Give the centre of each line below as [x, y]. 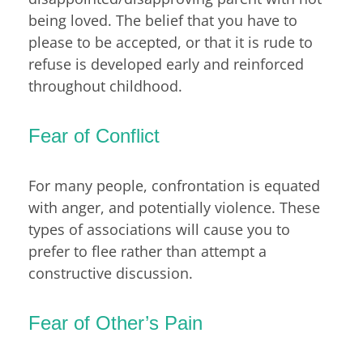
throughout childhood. [105, 85]
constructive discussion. [111, 273]
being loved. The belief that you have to [163, 20]
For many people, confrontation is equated [174, 185]
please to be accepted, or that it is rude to [171, 42]
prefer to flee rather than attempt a [147, 251]
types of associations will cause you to [159, 229]
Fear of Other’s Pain [115, 322]
